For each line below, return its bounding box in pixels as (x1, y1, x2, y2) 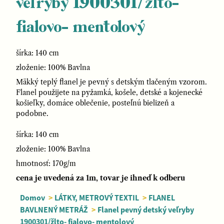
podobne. (16, 109, 48, 118)
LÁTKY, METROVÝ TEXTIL (54, 192, 140, 202)
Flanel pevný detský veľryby (97, 204, 194, 214)
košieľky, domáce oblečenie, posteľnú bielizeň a (16, 98, 174, 107)
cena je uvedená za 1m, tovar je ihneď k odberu (16, 173, 185, 182)
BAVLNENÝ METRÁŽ (20, 204, 88, 214)
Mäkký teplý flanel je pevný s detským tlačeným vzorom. (16, 77, 207, 86)
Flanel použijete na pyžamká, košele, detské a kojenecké (16, 88, 202, 97)
